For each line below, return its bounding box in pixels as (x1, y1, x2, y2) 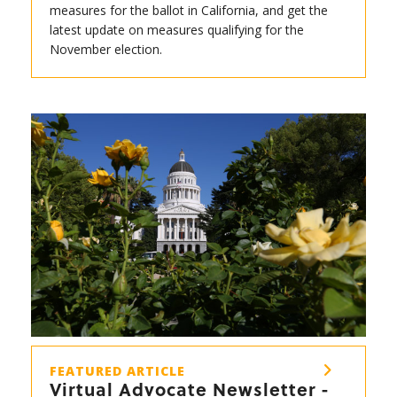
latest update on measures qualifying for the (50, 21, 304, 39)
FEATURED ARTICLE (50, 362, 185, 379)
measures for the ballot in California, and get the (50, 2, 328, 19)
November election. (50, 41, 162, 58)
